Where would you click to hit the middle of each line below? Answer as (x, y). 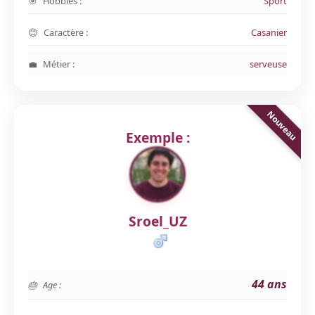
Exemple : (157, 137)
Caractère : (66, 32)
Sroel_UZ (157, 221)
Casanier (269, 32)
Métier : (59, 64)
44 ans (269, 284)
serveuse (268, 64)
